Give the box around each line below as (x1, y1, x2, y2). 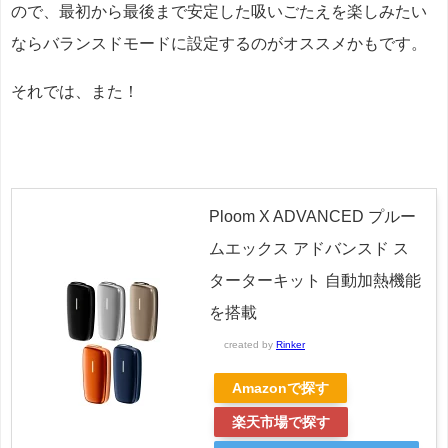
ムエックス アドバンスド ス (209, 239, 409, 257)
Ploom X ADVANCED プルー (209, 207, 416, 225)
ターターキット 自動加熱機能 (209, 271, 421, 289)
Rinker (276, 338, 305, 350)
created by (224, 338, 276, 350)
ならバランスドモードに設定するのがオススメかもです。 (11, 34, 427, 52)
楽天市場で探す (232, 413, 330, 430)
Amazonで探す (232, 379, 329, 396)
